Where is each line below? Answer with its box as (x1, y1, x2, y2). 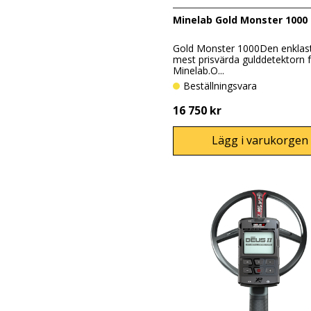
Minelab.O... (172, 64, 224, 78)
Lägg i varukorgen (211, 133, 308, 149)
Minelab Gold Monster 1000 (172, 12, 308, 26)
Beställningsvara (190, 79, 257, 93)
